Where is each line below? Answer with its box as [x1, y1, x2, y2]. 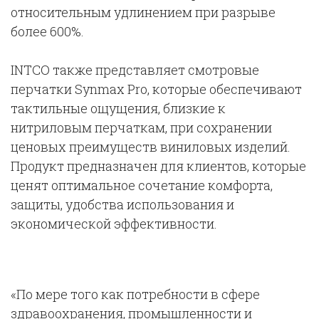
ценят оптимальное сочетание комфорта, [11, 177, 273, 194]
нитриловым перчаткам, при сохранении [11, 119, 272, 136]
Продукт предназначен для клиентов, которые [11, 157, 306, 174]
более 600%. [11, 23, 84, 40]
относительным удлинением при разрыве [11, 4, 276, 21]
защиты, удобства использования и [11, 196, 234, 213]
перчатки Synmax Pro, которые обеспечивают [11, 80, 302, 98]
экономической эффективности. [11, 215, 217, 232]
